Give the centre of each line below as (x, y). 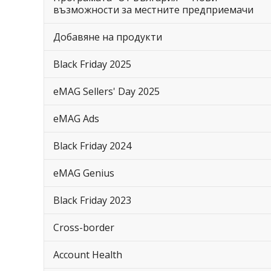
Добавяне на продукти (108, 37)
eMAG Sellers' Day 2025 (106, 91)
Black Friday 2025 (92, 64)
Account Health (88, 255)
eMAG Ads (76, 119)
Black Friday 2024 (92, 146)
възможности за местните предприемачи (153, 10)
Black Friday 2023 (92, 200)
